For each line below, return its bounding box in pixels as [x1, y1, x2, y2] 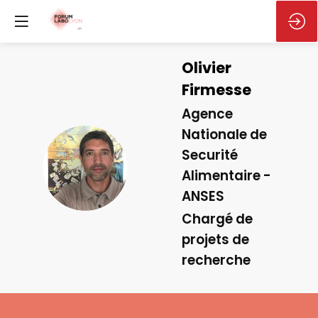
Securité [182, 145, 238, 165]
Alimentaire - [182, 165, 271, 185]
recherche [182, 251, 251, 270]
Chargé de [182, 209, 253, 229]
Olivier [182, 57, 231, 78]
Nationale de [182, 124, 267, 144]
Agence [182, 104, 233, 124]
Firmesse [182, 79, 251, 100]
